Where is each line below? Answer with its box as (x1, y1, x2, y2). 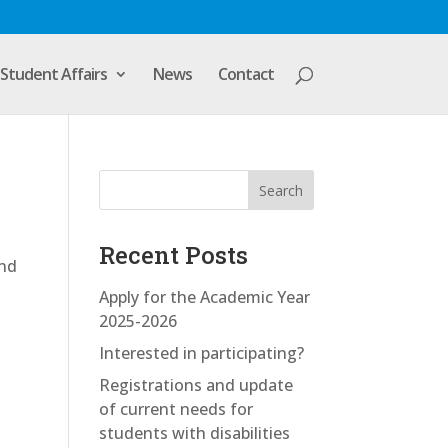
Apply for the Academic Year (98, 286, 310, 309)
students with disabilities (98, 422, 290, 445)
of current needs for (98, 398, 253, 421)
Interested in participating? (98, 342, 304, 365)
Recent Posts (98, 239, 248, 271)
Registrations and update (98, 374, 293, 397)
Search (258, 180, 303, 200)
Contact (217, 62, 274, 85)
